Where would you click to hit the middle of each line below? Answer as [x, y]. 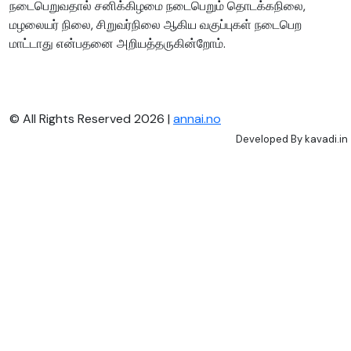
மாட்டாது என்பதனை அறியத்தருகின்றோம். [118, 44]
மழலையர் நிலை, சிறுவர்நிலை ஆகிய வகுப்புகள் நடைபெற [156, 25]
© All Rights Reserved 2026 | [91, 119]
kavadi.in [326, 139]
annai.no [197, 119]
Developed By [270, 139]
